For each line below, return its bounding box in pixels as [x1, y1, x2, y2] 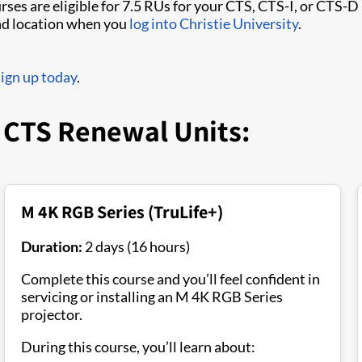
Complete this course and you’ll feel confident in [21, 270, 320, 288]
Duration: [21, 238, 82, 255]
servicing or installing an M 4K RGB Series [21, 288, 283, 305]
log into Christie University [129, 15, 298, 32]
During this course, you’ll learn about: [21, 338, 255, 356]
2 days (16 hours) [82, 238, 190, 255]
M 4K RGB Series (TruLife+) [21, 200, 223, 223]
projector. [21, 305, 82, 323]
